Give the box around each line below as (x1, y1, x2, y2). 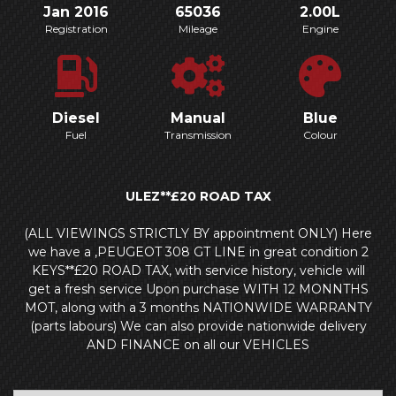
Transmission (164, 128, 232, 142)
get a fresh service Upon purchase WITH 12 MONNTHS (27, 281, 369, 298)
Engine (301, 22, 339, 36)
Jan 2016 (43, 4, 109, 21)
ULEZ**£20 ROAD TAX (125, 188, 271, 205)
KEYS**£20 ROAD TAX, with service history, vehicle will (31, 263, 365, 279)
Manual (171, 110, 225, 127)
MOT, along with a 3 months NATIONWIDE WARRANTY (24, 300, 372, 316)
